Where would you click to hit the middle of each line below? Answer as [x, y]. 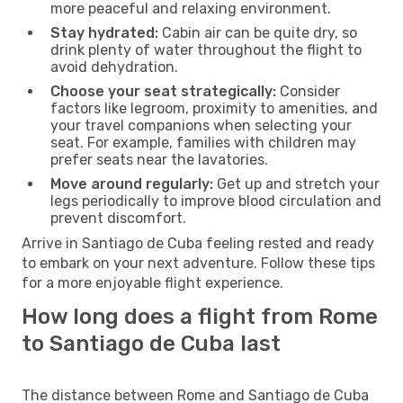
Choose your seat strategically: [163, 91]
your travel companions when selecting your [201, 125]
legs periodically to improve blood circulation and [216, 201]
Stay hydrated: [104, 32]
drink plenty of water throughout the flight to [206, 49]
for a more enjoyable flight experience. [152, 282]
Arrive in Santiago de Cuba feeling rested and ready [198, 243]
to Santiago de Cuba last [151, 343]
